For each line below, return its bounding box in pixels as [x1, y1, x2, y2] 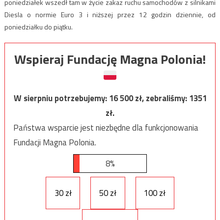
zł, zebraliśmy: [135, 92, 189, 105]
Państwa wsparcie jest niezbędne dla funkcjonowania [13, 121, 198, 135]
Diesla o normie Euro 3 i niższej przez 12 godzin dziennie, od [4, 9, 216, 20]
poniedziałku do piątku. [4, 21, 73, 32]
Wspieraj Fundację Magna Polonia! [14, 50, 206, 69]
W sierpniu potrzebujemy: [13, 92, 109, 105]
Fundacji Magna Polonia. [13, 136, 96, 149]
